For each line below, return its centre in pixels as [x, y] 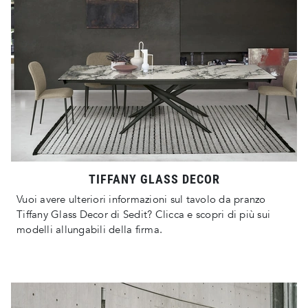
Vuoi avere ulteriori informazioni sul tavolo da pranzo [141, 200]
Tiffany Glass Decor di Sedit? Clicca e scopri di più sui [143, 215]
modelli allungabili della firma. [89, 230]
